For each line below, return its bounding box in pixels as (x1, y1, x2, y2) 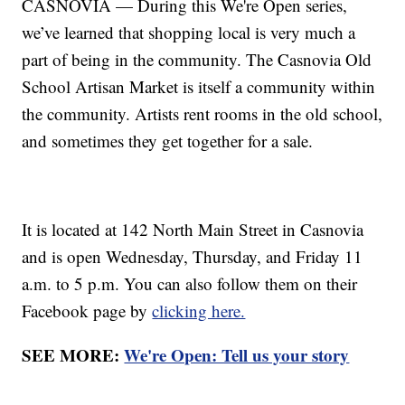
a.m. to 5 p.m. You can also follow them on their (22, 272, 358, 296)
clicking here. (152, 299, 246, 323)
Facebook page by (22, 299, 153, 323)
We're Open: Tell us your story (124, 343, 350, 368)
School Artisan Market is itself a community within (22, 75, 376, 99)
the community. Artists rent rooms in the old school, (22, 102, 383, 126)
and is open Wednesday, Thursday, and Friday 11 (22, 245, 363, 268)
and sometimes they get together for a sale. (22, 129, 314, 153)
